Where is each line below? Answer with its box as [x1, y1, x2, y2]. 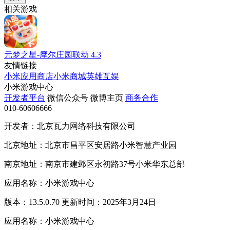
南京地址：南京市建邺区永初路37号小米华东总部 [4, 159, 185, 168]
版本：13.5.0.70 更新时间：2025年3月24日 [4, 197, 156, 206]
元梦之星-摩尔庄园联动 [4, 50, 89, 59]
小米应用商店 [4, 71, 53, 81]
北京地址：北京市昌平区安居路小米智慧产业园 [4, 140, 177, 149]
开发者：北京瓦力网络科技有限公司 [4, 121, 136, 130]
